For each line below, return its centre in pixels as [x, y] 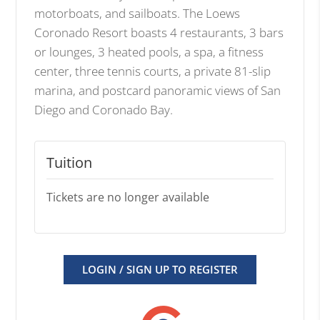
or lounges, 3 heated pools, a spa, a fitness [149, 51]
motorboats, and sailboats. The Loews [137, 13]
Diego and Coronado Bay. [104, 109]
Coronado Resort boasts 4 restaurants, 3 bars [159, 32]
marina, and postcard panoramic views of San [158, 90]
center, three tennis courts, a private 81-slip [153, 71]
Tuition [70, 162]
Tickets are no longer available [128, 197]
